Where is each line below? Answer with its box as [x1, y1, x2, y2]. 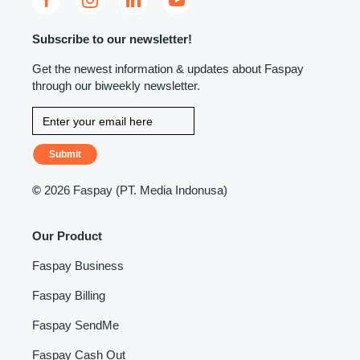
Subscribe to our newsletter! [32, 32, 192, 46]
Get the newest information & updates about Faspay [32, 62, 304, 76]
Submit [49, 149, 81, 160]
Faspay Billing [32, 288, 105, 302]
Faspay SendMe [32, 318, 119, 332]
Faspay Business [32, 259, 124, 272]
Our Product [32, 229, 102, 243]
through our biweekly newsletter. [32, 79, 200, 92]
